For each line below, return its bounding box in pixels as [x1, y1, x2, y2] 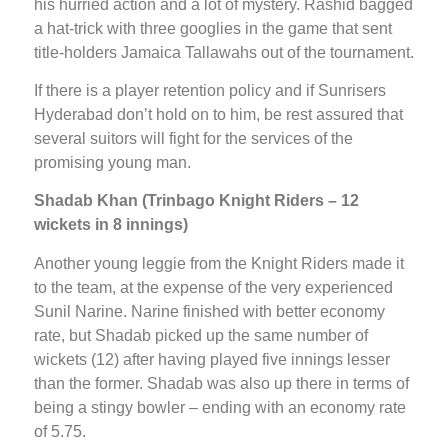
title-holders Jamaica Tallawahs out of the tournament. [34, 43, 414, 61]
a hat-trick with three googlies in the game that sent [34, 19, 392, 37]
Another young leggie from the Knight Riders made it [34, 254, 404, 272]
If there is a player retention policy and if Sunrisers [34, 81, 386, 99]
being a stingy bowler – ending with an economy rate [34, 398, 406, 416]
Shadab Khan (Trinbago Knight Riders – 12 [34, 192, 359, 210]
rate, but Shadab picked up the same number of [34, 326, 368, 344]
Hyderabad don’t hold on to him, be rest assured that [34, 105, 403, 123]
